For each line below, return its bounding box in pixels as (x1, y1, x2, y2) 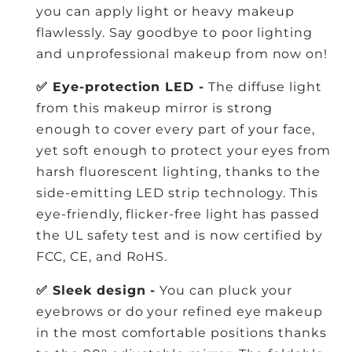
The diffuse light (204, 79, 323, 95)
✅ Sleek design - (36, 283, 156, 299)
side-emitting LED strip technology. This (36, 185, 319, 201)
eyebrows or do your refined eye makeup (36, 304, 324, 320)
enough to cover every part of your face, (36, 122, 316, 137)
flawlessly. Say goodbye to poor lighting (36, 24, 313, 40)
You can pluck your (156, 283, 293, 299)
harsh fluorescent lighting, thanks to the (36, 164, 321, 180)
